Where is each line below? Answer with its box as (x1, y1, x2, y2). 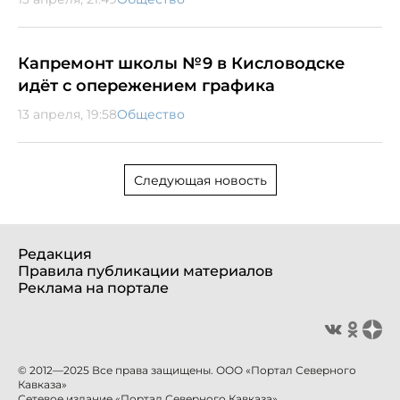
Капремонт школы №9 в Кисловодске (18, 53, 345, 73)
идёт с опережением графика (18, 75, 275, 96)
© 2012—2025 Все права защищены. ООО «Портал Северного (18, 362, 356, 377)
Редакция (18, 245, 92, 262)
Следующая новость (133, 171, 267, 188)
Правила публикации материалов (18, 262, 273, 279)
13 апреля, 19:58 (18, 105, 117, 122)
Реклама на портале (18, 279, 169, 296)
